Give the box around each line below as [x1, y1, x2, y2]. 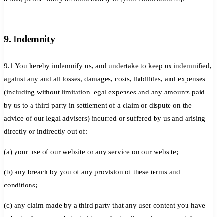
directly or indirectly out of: [4, 127, 87, 135]
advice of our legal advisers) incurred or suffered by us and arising [4, 114, 205, 122]
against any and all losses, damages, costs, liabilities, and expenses [4, 75, 205, 83]
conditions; [4, 181, 37, 189]
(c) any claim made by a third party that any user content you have [4, 201, 205, 209]
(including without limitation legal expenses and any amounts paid [4, 88, 205, 96]
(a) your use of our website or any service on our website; [4, 147, 178, 155]
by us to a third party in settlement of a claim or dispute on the [4, 101, 192, 109]
